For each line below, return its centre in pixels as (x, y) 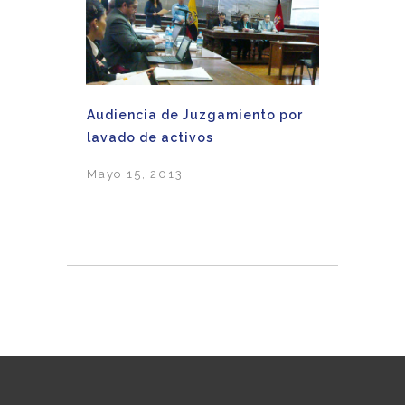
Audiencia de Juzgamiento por (195, 114)
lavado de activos (150, 137)
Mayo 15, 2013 (135, 174)
